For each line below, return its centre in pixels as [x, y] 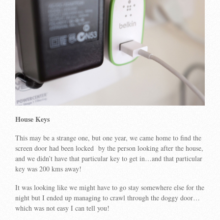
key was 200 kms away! [49, 168]
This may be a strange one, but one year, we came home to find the [109, 137]
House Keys [33, 119]
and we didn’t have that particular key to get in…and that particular [109, 158]
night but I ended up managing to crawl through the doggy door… [108, 197]
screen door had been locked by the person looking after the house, [110, 148]
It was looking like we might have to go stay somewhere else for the [110, 187]
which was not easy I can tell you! [63, 208]
